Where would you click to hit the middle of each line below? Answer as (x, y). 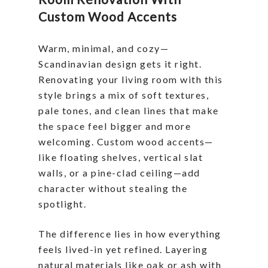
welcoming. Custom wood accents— (126, 142)
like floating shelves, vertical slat (121, 157)
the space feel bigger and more (115, 126)
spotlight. (62, 204)
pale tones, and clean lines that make (129, 111)
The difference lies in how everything (130, 234)
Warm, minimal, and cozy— (103, 48)
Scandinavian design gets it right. (120, 64)
